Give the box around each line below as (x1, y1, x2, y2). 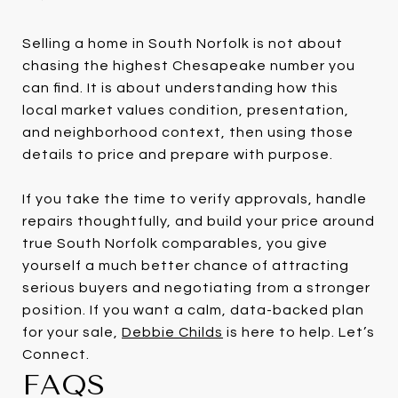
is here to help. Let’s (223, 324, 375, 339)
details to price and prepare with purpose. (22, 147, 333, 162)
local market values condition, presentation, (22, 102, 349, 117)
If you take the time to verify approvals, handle (22, 191, 367, 206)
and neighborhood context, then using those (22, 124, 354, 139)
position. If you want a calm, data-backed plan (22, 302, 364, 317)
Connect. (22, 346, 90, 362)
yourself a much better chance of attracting (22, 258, 349, 273)
